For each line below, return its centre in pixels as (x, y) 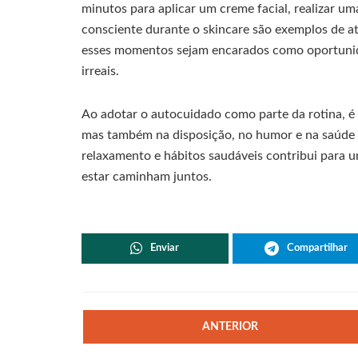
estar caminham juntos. (147, 177)
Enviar (165, 249)
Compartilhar (317, 249)
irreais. (100, 72)
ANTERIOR (231, 327)
